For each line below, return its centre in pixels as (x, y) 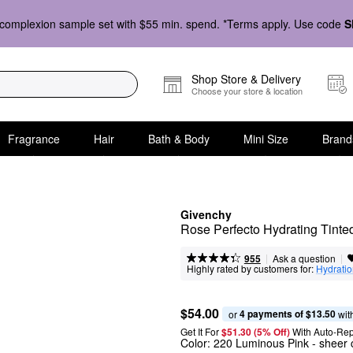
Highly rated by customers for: (250, 268)
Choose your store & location (247, 91)
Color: (197, 343)
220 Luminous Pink (261, 343)
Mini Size (266, 138)
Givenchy (206, 214)
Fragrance (33, 138)
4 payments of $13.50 (288, 313)
